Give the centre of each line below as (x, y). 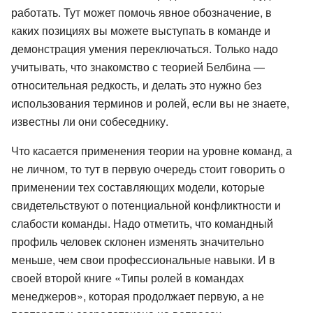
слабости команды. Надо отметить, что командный (142, 223)
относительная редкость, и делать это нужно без (136, 85)
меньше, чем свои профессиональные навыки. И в (143, 259)
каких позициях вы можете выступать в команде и (141, 30)
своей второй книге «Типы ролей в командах (128, 277)
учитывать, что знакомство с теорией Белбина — (138, 66)
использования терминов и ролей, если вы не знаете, (150, 103)
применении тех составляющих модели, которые (138, 187)
